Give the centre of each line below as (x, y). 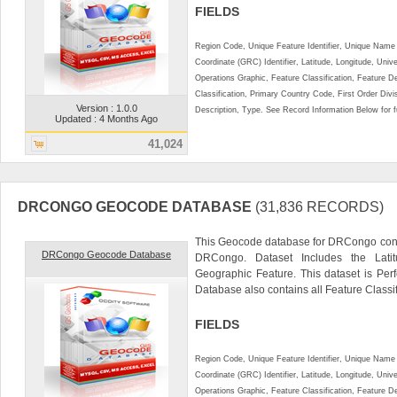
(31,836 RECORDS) (319, 206)
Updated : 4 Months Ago (106, 118)
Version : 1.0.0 (106, 108)
